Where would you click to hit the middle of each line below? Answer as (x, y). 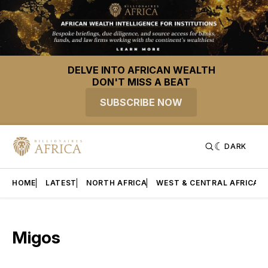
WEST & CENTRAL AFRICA (208, 183)
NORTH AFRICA (117, 183)
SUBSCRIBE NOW (141, 103)
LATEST (61, 183)
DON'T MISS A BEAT (141, 82)
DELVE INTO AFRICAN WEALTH (141, 70)
